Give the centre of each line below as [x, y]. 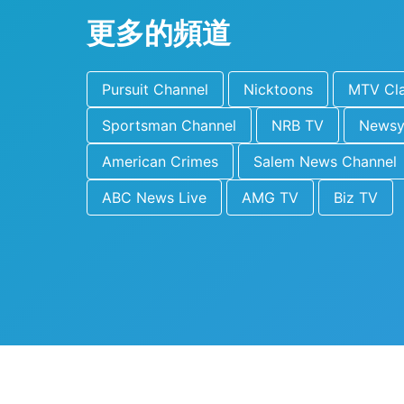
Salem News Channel [325, 161]
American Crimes [160, 161]
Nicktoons [278, 89]
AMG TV [270, 197]
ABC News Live [154, 197]
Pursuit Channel [155, 89]
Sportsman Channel [169, 125]
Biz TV [356, 197]
